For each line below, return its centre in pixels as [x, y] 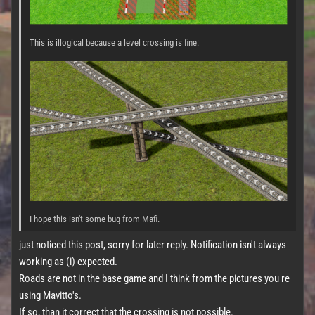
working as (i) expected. [68, 261]
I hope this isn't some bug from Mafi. [95, 219]
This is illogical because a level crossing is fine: [114, 42]
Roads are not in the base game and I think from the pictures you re [154, 278]
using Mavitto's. [50, 295]
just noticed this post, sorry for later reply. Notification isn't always [153, 244]
